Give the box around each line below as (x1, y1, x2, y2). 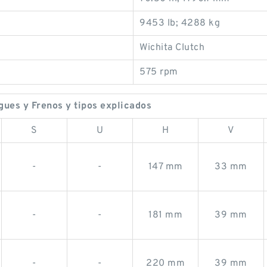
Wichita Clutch (139, 42, 204, 54)
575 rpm (139, 66, 178, 78)
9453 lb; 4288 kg (139, 17, 220, 29)
